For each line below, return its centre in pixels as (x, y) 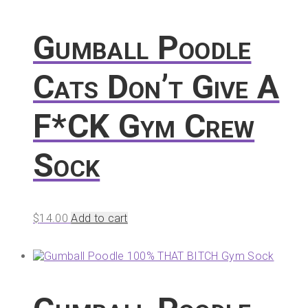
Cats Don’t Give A (156, 87)
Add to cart (99, 219)
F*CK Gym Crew (144, 126)
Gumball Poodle (142, 47)
